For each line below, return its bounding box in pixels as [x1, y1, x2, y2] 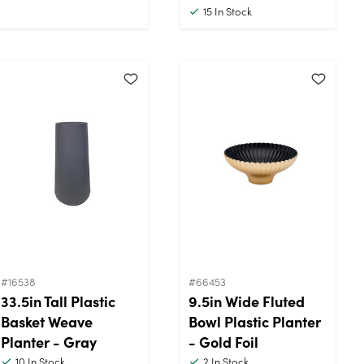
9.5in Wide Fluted [188, 290, 305, 311]
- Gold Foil [188, 331, 258, 352]
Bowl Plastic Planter [188, 310, 321, 331]
